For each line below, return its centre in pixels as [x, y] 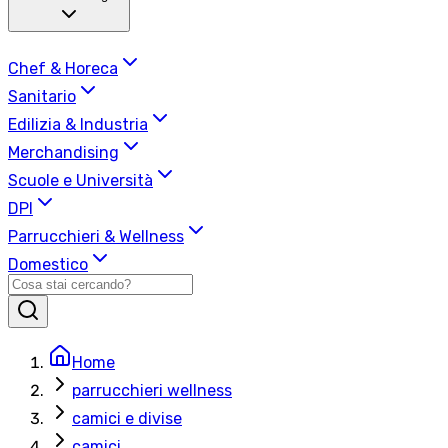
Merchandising [63, 153]
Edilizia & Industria [78, 125]
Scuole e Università [80, 181]
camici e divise [127, 419]
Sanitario [42, 97]
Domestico [48, 265]
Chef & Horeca [63, 69]
